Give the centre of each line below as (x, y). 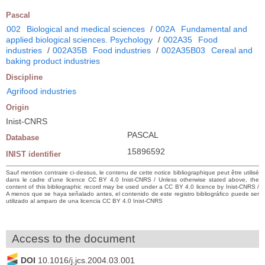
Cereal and (232, 51)
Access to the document (73, 239)
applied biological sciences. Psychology (79, 40)
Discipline (24, 77)
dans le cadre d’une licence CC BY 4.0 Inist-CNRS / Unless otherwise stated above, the (132, 180)
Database (22, 138)
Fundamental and (214, 29)
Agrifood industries (41, 91)
